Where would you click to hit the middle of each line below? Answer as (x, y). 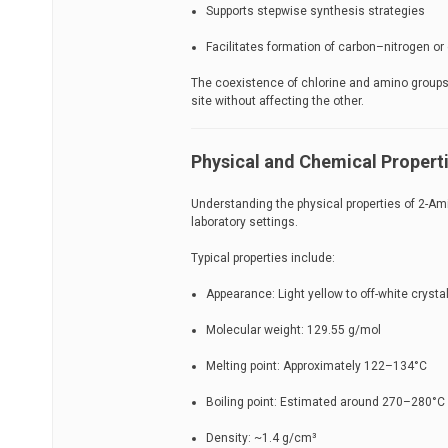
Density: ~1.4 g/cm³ (261, 437)
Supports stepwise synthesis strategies (315, 10)
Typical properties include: (263, 257)
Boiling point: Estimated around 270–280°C (325, 401)
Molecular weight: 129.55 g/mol (293, 329)
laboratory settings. (244, 221)
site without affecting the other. (277, 100)
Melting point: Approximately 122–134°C (316, 365)
